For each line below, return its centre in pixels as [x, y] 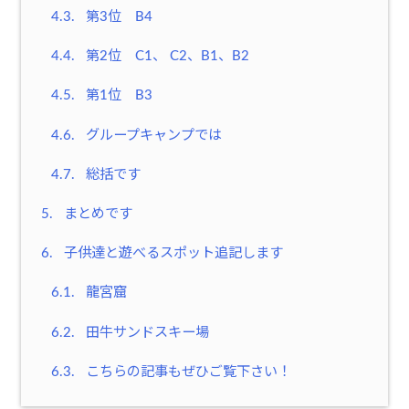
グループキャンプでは [152, 135]
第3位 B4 [117, 17]
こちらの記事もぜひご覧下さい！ [186, 372]
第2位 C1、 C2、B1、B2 [165, 57]
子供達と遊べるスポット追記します [172, 254]
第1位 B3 [117, 96]
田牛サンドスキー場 [145, 332]
